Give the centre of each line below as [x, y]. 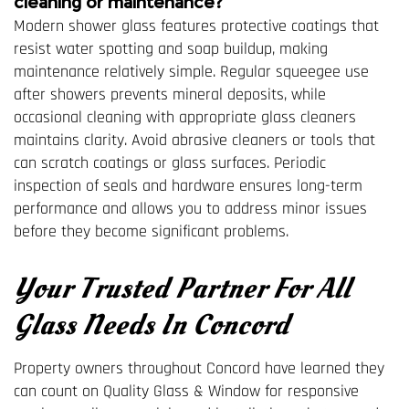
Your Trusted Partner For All [182, 288]
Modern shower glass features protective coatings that [196, 26]
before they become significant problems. [151, 231]
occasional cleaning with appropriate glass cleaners [185, 117]
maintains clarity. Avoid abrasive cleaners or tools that [194, 140]
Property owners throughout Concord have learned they [199, 368]
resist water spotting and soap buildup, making [171, 48]
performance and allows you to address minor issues [190, 208]
